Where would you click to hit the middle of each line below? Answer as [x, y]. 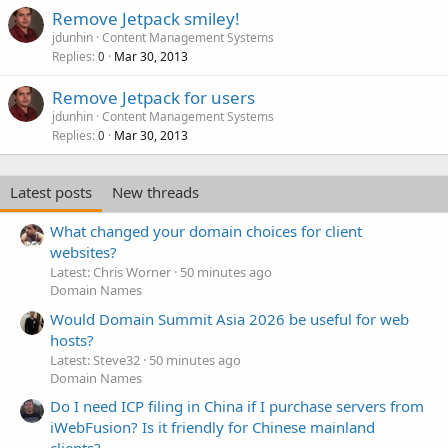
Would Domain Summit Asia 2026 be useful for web [229, 318]
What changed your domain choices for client [206, 231]
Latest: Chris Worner [110, 272]
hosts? [72, 339]
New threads [155, 192]
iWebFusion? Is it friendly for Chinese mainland [212, 426]
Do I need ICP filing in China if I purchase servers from [237, 405]
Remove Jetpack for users [153, 97]
